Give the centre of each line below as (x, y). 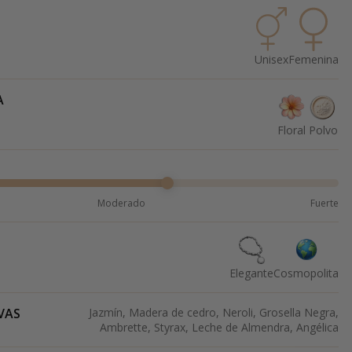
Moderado (121, 203)
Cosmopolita (306, 273)
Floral (291, 130)
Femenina (313, 60)
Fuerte (324, 203)
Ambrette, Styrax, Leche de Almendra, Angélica (219, 328)
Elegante (251, 273)
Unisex (271, 60)
